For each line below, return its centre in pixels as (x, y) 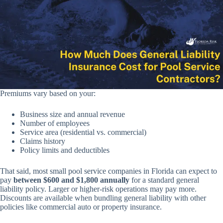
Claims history (43, 141)
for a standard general (164, 180)
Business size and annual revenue (72, 114)
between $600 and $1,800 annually (71, 180)
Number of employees (55, 123)
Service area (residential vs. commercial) (83, 132)
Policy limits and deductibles (65, 150)
